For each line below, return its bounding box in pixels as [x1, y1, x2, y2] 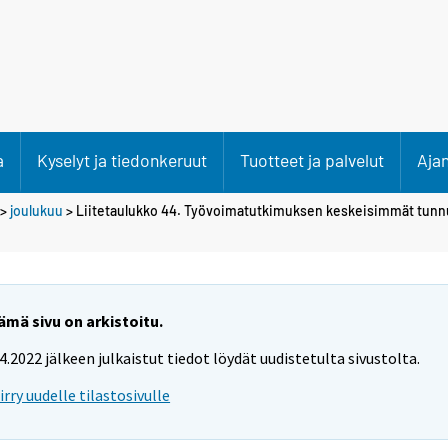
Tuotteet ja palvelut [240, 149, 384, 171]
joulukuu [10, 201, 63, 219]
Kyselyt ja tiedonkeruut [37, 149, 207, 171]
